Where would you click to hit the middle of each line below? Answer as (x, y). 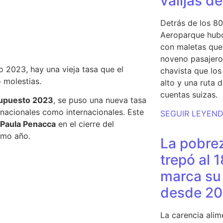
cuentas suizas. (189, 95)
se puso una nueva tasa (102, 100)
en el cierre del (85, 124)
